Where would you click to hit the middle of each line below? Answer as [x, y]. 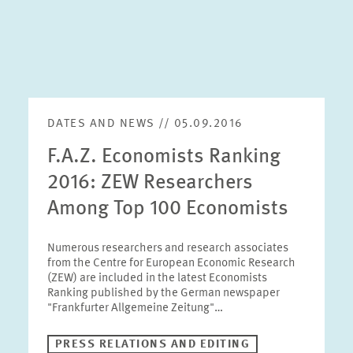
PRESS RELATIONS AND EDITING [152, 345]
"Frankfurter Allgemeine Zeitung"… [135, 308]
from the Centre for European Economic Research [171, 264]
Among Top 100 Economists [167, 209]
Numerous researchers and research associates [167, 249]
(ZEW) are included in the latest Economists [157, 279]
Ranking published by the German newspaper [163, 294]
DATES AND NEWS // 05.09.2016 [145, 124]
